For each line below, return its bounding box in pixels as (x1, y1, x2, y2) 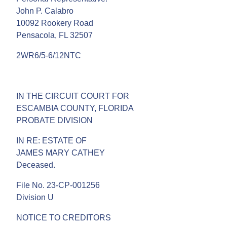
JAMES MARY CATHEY (16, 148, 105, 157)
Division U (16, 193, 54, 202)
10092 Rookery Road (16, 18, 93, 27)
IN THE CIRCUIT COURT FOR (16, 91, 129, 100)
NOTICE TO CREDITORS (16, 213, 111, 222)
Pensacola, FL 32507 (16, 30, 93, 40)
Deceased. (16, 160, 55, 169)
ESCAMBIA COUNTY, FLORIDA (16, 103, 134, 112)
